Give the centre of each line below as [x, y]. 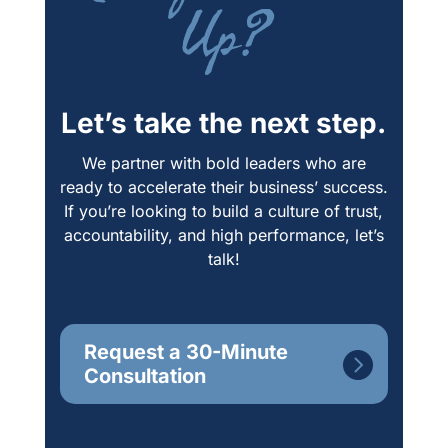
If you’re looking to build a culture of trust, [224, 211]
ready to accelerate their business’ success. [223, 187]
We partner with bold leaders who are [223, 163]
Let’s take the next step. [224, 123]
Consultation [144, 376]
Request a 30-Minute [185, 352]
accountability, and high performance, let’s [223, 235]
